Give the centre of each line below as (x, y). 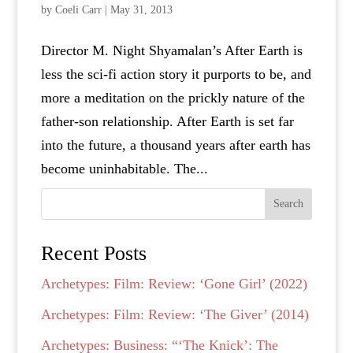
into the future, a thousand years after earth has (176, 145)
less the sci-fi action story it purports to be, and (176, 74)
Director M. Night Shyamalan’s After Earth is (172, 50)
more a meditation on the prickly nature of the (173, 97)
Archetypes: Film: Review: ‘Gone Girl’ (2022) (175, 283)
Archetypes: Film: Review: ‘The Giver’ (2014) (175, 314)
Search (288, 203)
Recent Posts (94, 253)
